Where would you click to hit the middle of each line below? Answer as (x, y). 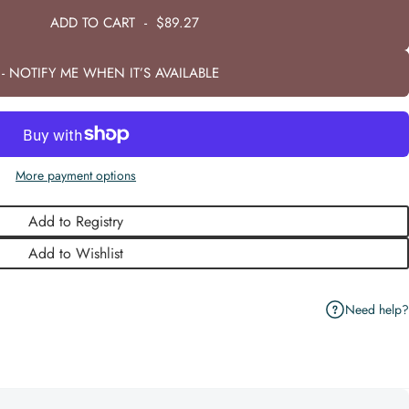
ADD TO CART (92, 22)
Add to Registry (76, 221)
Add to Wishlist (76, 253)
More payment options (76, 175)
